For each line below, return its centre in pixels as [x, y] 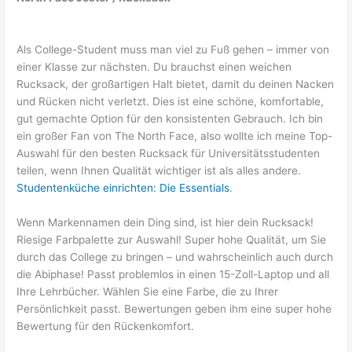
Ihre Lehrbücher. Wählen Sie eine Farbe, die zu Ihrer [148, 291]
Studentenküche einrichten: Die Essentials [123, 187]
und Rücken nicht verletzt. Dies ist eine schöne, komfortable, [170, 101]
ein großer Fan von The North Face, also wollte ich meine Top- [175, 136]
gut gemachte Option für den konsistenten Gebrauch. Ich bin [170, 118]
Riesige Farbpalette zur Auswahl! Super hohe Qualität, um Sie [172, 239]
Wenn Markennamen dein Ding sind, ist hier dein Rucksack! [165, 222]
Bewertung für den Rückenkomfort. [106, 326]
